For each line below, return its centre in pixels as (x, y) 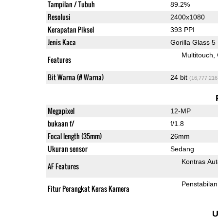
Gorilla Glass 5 (193, 42)
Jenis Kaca (62, 42)
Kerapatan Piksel (71, 29)
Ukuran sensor (67, 148)
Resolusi (59, 17)
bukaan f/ (61, 123)
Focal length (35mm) (74, 136)
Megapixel (61, 110)
